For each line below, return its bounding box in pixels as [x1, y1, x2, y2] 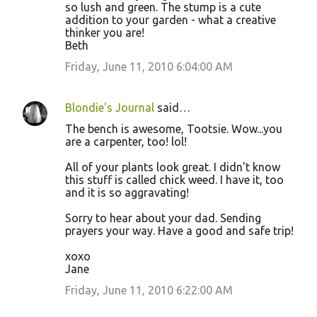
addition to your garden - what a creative [65, 13, 276, 26]
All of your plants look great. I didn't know [65, 161, 280, 173]
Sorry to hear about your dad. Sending [65, 212, 261, 224]
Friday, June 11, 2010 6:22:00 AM [65, 284, 233, 296]
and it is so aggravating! [65, 186, 189, 199]
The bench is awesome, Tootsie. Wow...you [65, 122, 282, 135]
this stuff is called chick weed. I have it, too [65, 173, 284, 186]
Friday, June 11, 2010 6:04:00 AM [65, 60, 233, 73]
